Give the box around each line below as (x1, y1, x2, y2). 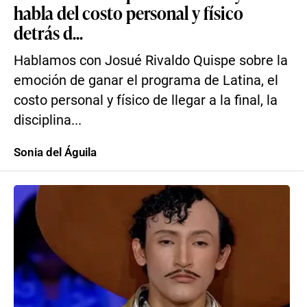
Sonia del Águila (14, 145, 97, 159)
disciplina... (14, 112, 82, 128)
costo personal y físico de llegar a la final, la (14, 93, 278, 108)
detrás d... (14, 20, 83, 45)
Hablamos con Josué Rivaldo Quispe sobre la (14, 53, 288, 69)
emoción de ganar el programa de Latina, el (14, 73, 278, 88)
